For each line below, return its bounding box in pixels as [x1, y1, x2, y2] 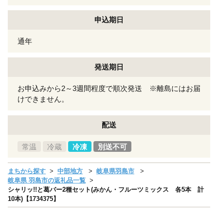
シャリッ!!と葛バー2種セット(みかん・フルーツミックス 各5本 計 [8, 185, 204, 193]
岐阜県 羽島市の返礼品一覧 [8, 176, 86, 184]
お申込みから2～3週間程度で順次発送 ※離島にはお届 [18, 84, 200, 92]
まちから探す [8, 167, 46, 175]
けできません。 [18, 94, 69, 103]
